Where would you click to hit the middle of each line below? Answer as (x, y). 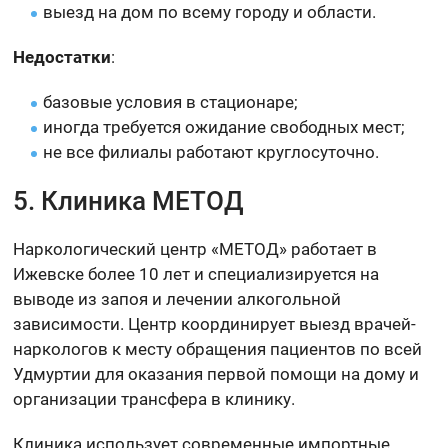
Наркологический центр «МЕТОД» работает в (195, 248)
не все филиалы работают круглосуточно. (211, 151)
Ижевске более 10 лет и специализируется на (196, 273)
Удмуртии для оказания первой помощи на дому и (216, 373)
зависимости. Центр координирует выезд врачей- (215, 323)
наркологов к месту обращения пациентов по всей (218, 348)
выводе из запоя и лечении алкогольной (177, 298)
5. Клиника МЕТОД (129, 200)
